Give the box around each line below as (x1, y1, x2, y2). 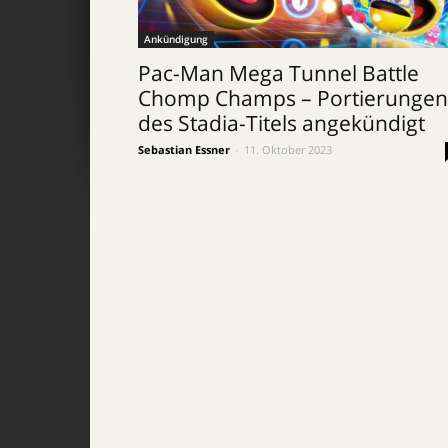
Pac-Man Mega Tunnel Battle (138, 59, 419, 87)
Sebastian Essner (138, 142, 230, 157)
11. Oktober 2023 (244, 142, 332, 157)
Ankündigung (144, 32, 208, 46)
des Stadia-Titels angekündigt (138, 109, 425, 137)
